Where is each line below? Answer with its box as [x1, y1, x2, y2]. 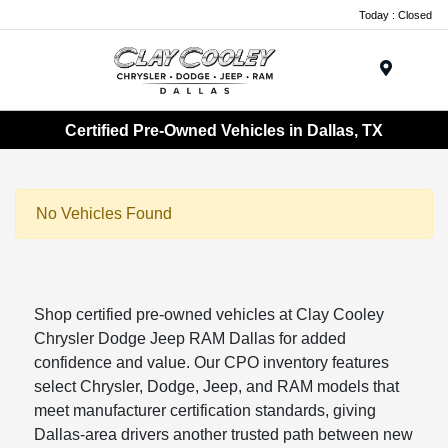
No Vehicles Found [36, 205, 172, 223]
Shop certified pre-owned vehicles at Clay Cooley [34, 306, 385, 324]
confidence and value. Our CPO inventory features [34, 354, 390, 372]
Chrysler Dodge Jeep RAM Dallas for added [34, 330, 347, 348]
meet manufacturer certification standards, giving [34, 402, 377, 420]
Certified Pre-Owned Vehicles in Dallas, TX [65, 121, 383, 139]
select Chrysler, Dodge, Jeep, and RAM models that [34, 378, 400, 396]
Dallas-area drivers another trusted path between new [34, 426, 414, 444]
